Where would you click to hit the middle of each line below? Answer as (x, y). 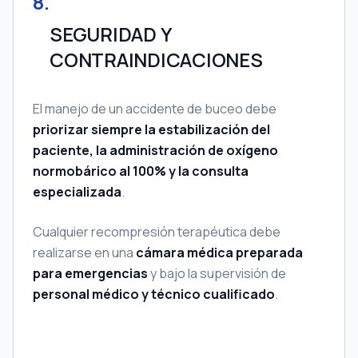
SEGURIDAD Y (111, 34)
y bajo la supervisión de (217, 273)
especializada (77, 192)
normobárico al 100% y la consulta (141, 171)
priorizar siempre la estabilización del (151, 129)
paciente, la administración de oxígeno (155, 150)
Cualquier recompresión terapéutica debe (157, 232)
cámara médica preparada (219, 253)
